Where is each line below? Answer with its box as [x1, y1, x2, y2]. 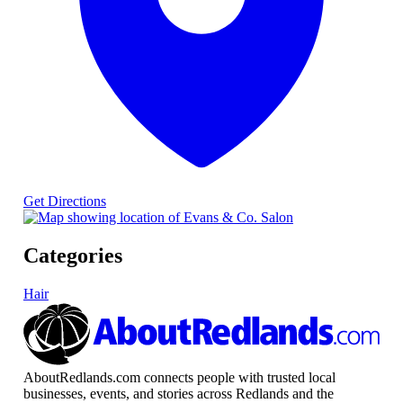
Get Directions [22, 193, 106, 210]
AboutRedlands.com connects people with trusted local [22, 369, 336, 385]
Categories [22, 243, 122, 267]
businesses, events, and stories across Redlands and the [22, 385, 334, 401]
